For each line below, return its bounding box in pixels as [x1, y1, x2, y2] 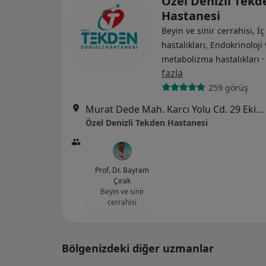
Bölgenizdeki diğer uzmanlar [62, 241, 214, 256]
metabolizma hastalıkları [161, 53, 259, 65]
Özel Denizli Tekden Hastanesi [85, 117, 208, 129]
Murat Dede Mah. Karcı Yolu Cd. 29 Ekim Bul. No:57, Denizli [256, 103, 264, 116]
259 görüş [208, 81, 248, 93]
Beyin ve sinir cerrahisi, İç [161, 25, 264, 37]
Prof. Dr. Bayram [95, 165, 149, 176]
